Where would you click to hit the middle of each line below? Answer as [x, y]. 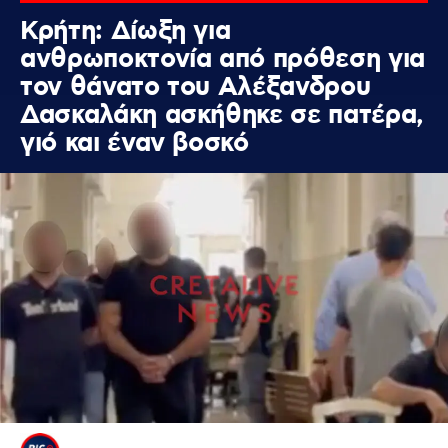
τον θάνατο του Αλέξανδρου [195, 88]
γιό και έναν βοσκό [134, 144]
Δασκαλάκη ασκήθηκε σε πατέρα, [222, 116]
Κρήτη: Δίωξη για [125, 32]
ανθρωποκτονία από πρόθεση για [222, 60]
